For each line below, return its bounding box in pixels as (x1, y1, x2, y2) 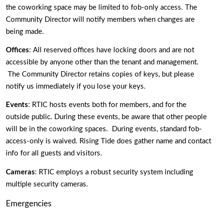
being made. (6, 28, 46, 35)
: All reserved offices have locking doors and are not (29, 46, 194, 54)
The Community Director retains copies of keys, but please (6, 70, 194, 78)
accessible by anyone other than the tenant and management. (6, 58, 199, 66)
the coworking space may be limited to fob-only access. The (6, 3, 197, 11)
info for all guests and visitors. (6, 150, 104, 157)
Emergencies (6, 199, 51, 208)
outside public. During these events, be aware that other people (6, 113, 207, 121)
